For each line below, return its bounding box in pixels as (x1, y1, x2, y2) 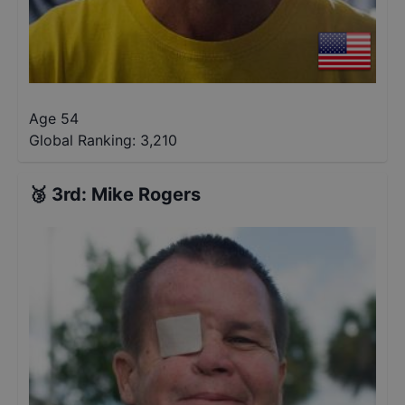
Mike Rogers (91, 184, 201, 205)
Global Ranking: (29, 131, 136, 149)
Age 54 (29, 109, 79, 127)
